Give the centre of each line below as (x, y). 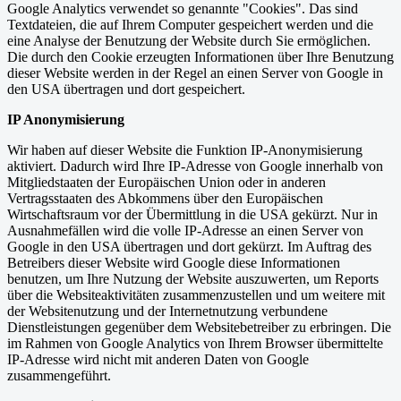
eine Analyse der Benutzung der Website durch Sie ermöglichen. (189, 41)
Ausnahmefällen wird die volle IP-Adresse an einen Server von (185, 231)
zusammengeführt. (59, 376)
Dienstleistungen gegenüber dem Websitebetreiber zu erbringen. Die (199, 328)
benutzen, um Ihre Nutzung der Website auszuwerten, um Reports (193, 279)
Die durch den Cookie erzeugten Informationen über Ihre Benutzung (200, 57)
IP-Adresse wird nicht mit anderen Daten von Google (158, 360)
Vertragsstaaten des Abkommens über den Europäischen (165, 199)
